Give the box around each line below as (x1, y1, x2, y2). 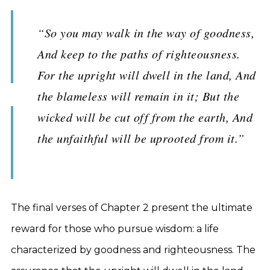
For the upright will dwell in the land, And (37, 67, 256, 83)
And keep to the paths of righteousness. (37, 46, 240, 61)
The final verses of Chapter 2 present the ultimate (11, 202, 253, 213)
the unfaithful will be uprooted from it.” (37, 130, 245, 146)
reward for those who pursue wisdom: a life (11, 223, 219, 234)
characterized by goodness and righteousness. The (11, 244, 256, 256)
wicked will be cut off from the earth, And (37, 109, 253, 125)
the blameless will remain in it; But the (37, 88, 239, 104)
